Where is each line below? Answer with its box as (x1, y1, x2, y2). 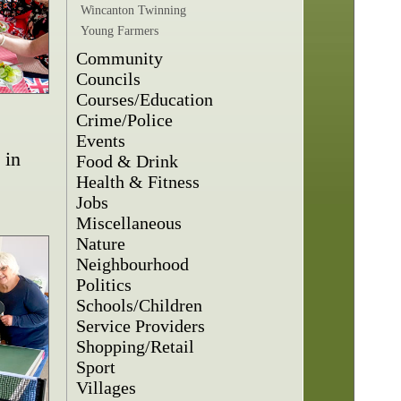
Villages (76, 378, 137, 397)
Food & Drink (76, 151, 179, 171)
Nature (76, 234, 126, 253)
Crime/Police (76, 110, 174, 130)
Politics (76, 275, 132, 294)
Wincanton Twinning (81, 4, 187, 17)
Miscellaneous (76, 213, 183, 233)
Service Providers (76, 316, 206, 336)
